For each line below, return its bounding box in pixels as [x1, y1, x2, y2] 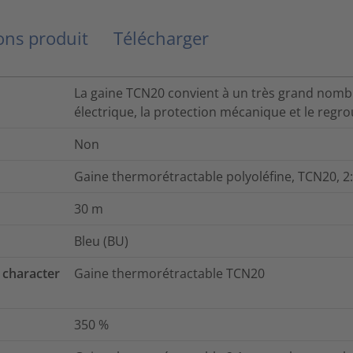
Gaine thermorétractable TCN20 [74, 265, 265, 283]
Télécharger [113, 26, 209, 50]
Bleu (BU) [74, 232, 128, 251]
